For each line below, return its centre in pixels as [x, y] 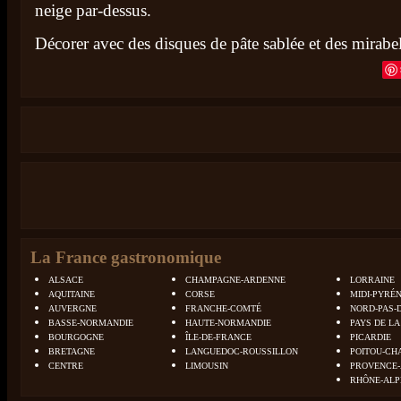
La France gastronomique [126, 257]
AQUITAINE [72, 294]
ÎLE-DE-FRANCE [218, 337]
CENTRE [66, 366]
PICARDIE [371, 337]
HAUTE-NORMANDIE [228, 323]
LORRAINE [372, 280]
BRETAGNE [72, 351]
